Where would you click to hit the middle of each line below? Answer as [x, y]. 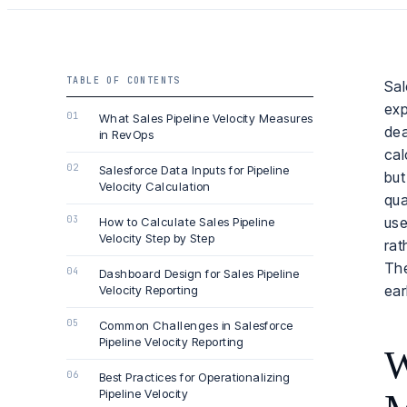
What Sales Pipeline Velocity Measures [206, 118]
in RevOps [127, 134]
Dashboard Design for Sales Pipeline [199, 273]
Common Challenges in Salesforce [196, 325]
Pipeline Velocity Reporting [172, 342]
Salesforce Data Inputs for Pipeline [194, 170]
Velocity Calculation [155, 186]
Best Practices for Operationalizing [195, 377]
